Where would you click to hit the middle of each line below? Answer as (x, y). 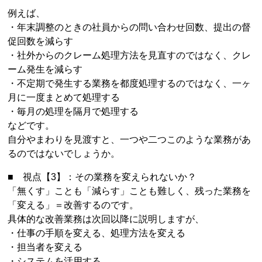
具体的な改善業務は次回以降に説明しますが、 (106, 219)
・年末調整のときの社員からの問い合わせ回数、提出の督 (130, 27)
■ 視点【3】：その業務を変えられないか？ (102, 177)
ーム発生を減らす (45, 69)
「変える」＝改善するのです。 (73, 205)
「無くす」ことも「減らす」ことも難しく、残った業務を (130, 191)
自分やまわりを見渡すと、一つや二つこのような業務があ (130, 139)
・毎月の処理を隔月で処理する (73, 111)
